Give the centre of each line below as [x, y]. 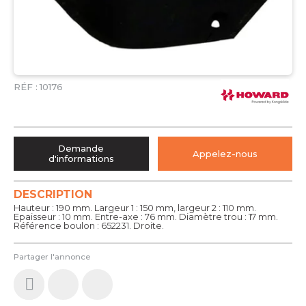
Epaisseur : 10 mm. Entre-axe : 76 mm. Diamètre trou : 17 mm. [146, 216]
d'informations [81, 159]
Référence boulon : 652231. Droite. [89, 225]
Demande [81, 149]
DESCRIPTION [53, 195]
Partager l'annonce [52, 256]
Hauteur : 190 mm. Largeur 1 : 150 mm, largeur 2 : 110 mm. [135, 207]
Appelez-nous [225, 153]
